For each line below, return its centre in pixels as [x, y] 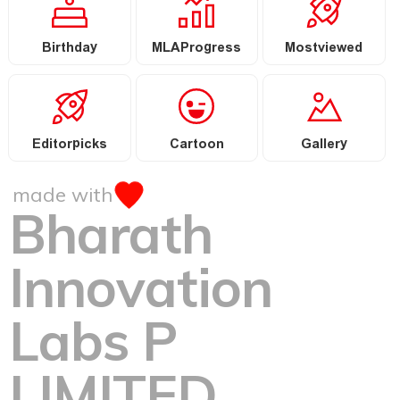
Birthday [69, 50]
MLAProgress [197, 50]
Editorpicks [69, 146]
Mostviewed [324, 50]
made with [65, 195]
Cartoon [196, 146]
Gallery [324, 146]
